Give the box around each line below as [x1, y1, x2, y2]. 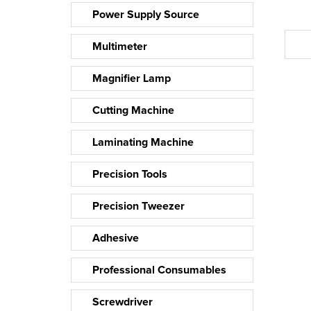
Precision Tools [92, 168, 167, 180]
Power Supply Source [92, 8, 199, 20]
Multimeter [92, 40, 147, 52]
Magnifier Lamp [92, 72, 171, 84]
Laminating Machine [92, 136, 194, 148]
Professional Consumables [92, 264, 226, 276]
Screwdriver [92, 296, 153, 308]
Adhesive [92, 232, 139, 244]
